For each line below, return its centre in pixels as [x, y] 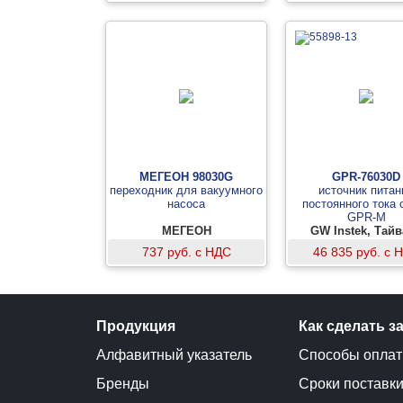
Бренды [123, 384]
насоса [186, 204]
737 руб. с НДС [186, 252]
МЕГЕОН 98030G [186, 177]
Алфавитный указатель [174, 355]
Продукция [136, 326]
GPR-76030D [366, 177]
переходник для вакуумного [186, 190]
